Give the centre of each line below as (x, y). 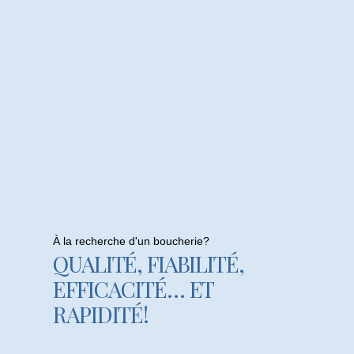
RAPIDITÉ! (101, 314)
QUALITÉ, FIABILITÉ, (149, 264)
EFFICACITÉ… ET (134, 289)
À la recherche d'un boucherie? (132, 241)
